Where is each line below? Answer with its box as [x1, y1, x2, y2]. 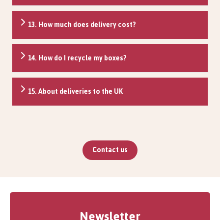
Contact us [92, 143, 128, 157]
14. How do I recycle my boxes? [28, 51, 127, 65]
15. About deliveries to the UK [28, 84, 123, 98]
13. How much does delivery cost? [28, 18, 136, 31]
